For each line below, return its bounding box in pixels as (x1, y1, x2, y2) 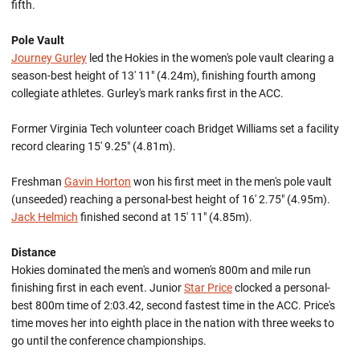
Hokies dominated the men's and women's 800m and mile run (11, 264, 311, 276)
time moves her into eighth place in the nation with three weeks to (11, 317, 334, 329)
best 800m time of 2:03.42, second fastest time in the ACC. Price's (11, 299, 335, 312)
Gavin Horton (64, 175, 131, 188)
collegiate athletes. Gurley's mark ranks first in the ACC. (11, 87, 284, 100)
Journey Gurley (11, 51, 87, 64)
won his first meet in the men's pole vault (131, 175, 332, 188)
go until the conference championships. (11, 334, 207, 347)
